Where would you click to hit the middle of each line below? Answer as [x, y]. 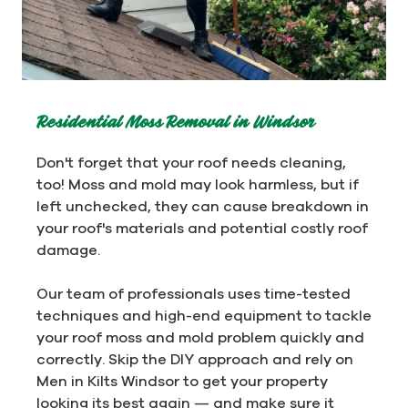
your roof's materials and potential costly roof [202, 227]
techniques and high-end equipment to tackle [204, 315]
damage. [68, 249]
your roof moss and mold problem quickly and [200, 337]
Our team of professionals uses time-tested [194, 293]
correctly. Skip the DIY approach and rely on [195, 358]
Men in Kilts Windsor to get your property [182, 380]
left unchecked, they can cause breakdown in [203, 205]
